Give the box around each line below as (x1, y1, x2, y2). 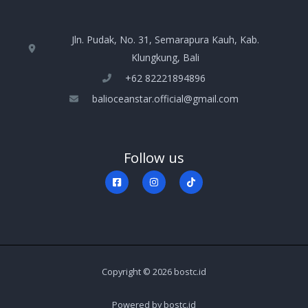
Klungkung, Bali (131, 50, 199, 64)
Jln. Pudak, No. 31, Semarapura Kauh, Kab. (71, 32, 259, 46)
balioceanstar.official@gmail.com (92, 91, 239, 105)
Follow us (124, 148, 184, 167)
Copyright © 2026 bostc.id (102, 265, 206, 278)
